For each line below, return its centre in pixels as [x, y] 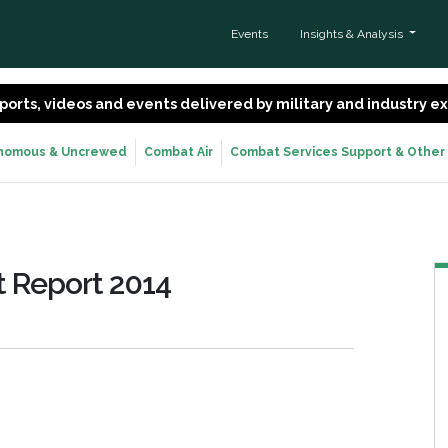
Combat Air [178, 152]
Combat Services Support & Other [337, 152]
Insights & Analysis [352, 33]
